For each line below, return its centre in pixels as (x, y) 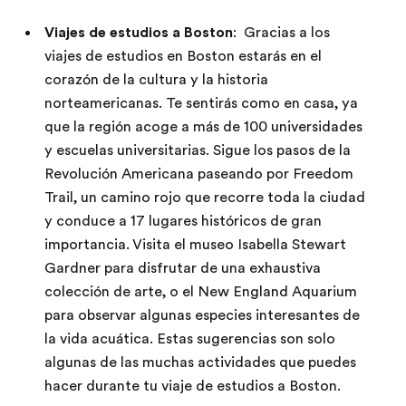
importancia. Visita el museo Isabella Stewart (195, 245)
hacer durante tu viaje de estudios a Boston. (193, 386)
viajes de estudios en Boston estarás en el (183, 56)
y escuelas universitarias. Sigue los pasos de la (198, 150)
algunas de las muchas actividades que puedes (200, 362)
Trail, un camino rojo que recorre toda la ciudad (205, 198)
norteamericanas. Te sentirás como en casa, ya (201, 103)
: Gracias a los (281, 33)
